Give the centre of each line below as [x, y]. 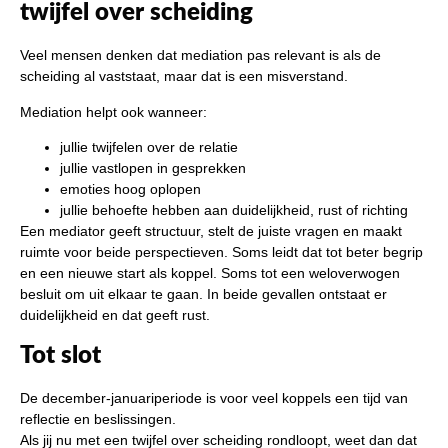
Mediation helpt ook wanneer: [113, 111]
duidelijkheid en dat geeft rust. [115, 315]
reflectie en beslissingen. [98, 418]
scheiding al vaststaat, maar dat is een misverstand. [184, 76]
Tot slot [60, 355]
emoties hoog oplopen [130, 189]
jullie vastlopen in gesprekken [153, 168]
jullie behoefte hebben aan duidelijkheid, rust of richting [234, 210]
